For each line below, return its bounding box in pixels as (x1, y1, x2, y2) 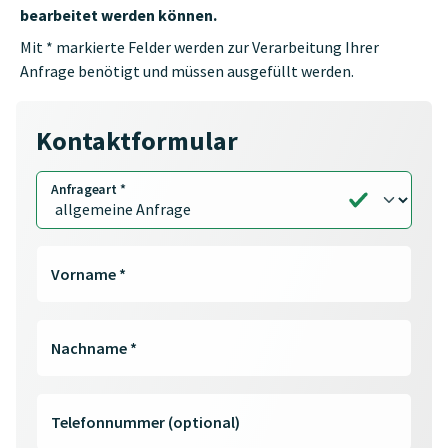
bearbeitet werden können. (20, 4, 217, 25)
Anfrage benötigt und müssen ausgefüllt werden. (20, 60, 354, 81)
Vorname (51, 264, 120, 285)
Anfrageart (50, 180, 120, 198)
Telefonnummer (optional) (51, 412, 241, 433)
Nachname (51, 338, 131, 359)
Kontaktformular (36, 124, 238, 158)
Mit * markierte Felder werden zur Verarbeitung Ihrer (20, 36, 379, 57)
